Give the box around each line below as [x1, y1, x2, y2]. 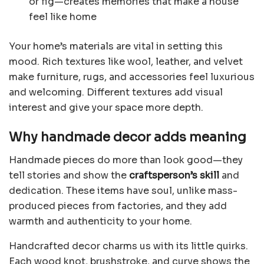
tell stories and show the [9, 169, 129, 181]
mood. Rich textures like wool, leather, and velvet [9, 55, 243, 68]
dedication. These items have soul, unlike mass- [9, 184, 237, 197]
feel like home [29, 11, 97, 24]
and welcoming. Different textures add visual [9, 86, 223, 99]
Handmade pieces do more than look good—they [9, 153, 243, 166]
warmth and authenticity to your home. [9, 214, 192, 227]
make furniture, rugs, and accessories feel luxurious [9, 71, 255, 84]
